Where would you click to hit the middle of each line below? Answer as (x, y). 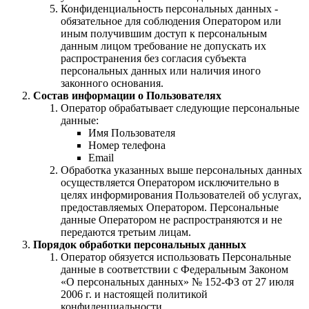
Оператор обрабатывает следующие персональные (180, 108)
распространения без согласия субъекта (153, 59)
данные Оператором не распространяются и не (171, 220)
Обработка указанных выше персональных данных (181, 170)
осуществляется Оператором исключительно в (170, 183)
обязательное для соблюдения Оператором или (171, 21)
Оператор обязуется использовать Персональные (176, 257)
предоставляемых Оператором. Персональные (170, 208)
